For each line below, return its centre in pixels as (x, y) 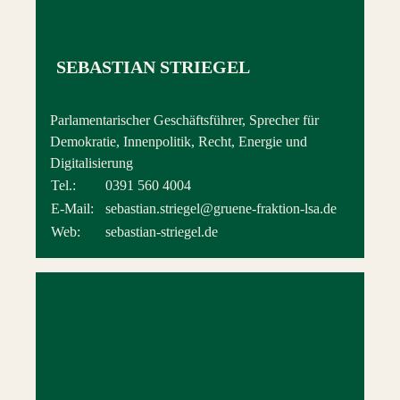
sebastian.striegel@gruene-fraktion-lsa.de (221, 209)
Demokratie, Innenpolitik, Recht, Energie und (179, 142)
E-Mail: (72, 209)
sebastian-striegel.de (162, 232)
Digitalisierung (92, 163)
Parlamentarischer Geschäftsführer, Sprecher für (184, 121)
